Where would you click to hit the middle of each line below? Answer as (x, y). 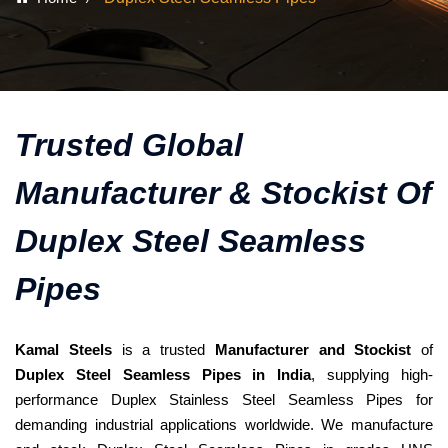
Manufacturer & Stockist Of (223, 192)
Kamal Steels (63, 349)
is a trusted (163, 349)
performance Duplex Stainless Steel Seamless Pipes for (224, 399)
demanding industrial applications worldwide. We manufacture (224, 424)
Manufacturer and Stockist (313, 349)
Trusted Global (129, 144)
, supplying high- (372, 374)
